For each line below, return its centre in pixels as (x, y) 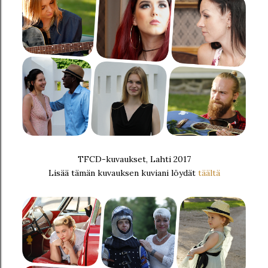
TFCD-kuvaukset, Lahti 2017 (134, 159)
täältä (209, 173)
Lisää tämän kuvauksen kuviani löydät (123, 173)
